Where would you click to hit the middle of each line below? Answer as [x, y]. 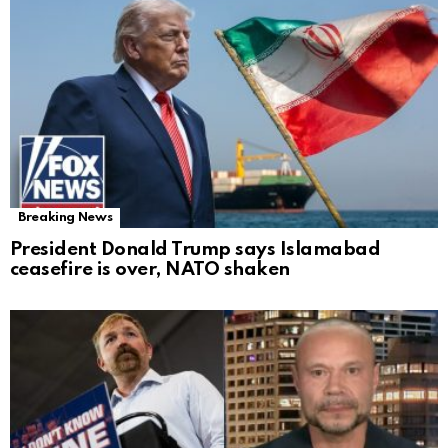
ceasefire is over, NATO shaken [150, 270]
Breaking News [65, 218]
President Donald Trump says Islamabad [195, 250]
